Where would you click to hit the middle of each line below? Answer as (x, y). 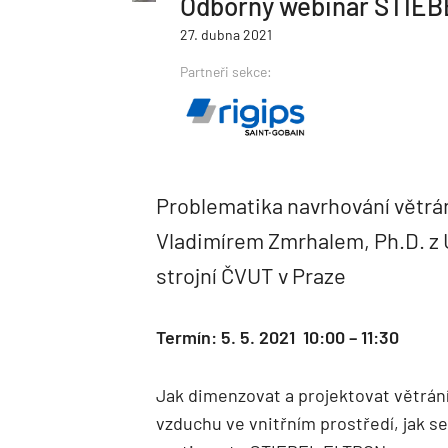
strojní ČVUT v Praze (251, 274)
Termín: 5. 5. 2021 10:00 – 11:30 (277, 336)
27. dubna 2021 (226, 34)
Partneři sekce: (226, 71)
